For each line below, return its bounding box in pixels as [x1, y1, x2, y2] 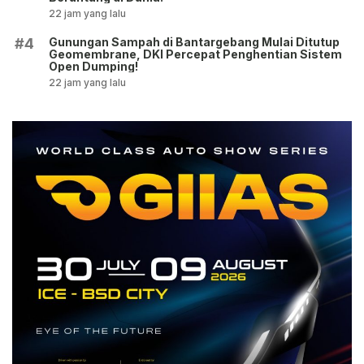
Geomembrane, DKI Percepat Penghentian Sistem [49, 46, 342, 61]
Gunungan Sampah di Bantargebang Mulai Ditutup [49, 34, 340, 49]
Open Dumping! [49, 58, 138, 73]
